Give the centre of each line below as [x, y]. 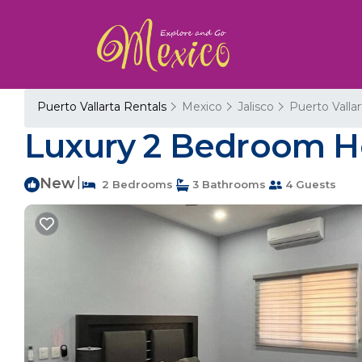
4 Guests [309, 184]
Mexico [202, 107]
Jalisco [256, 107]
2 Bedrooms [134, 184]
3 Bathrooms [227, 184]
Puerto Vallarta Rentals [103, 107]
